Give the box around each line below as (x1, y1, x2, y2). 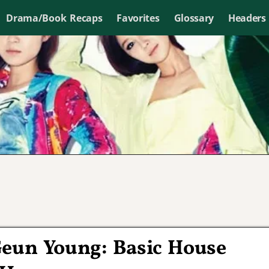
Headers (228, 11, 266, 25)
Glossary (174, 11, 214, 25)
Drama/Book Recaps (6, 11, 103, 25)
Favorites (116, 11, 160, 25)
